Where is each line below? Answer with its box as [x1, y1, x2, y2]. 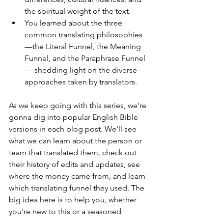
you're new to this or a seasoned [9, 207, 123, 217]
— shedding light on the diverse [25, 65, 139, 75]
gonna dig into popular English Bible [9, 112, 140, 122]
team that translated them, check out [9, 148, 138, 158]
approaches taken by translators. [25, 77, 137, 87]
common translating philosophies [25, 30, 142, 40]
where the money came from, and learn [9, 171, 147, 181]
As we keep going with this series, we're [9, 101, 148, 110]
